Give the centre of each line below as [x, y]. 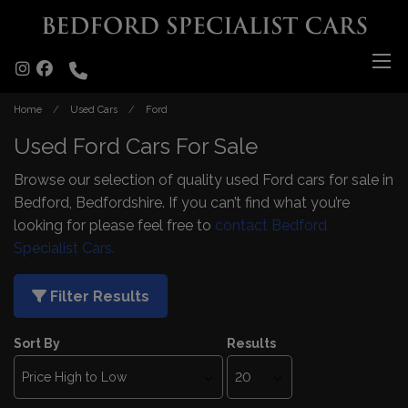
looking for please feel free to [114, 225]
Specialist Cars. [64, 248]
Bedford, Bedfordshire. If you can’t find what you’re [182, 203]
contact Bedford [271, 225]
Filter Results [98, 296]
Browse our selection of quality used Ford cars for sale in [204, 180]
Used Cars [94, 110]
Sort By [37, 343]
